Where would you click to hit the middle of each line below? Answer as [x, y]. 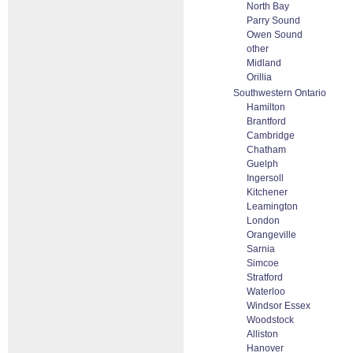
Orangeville [271, 235]
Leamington [272, 206]
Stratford [265, 277]
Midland [264, 63]
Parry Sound [273, 20]
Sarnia [261, 249]
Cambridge [271, 136]
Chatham [266, 150]
